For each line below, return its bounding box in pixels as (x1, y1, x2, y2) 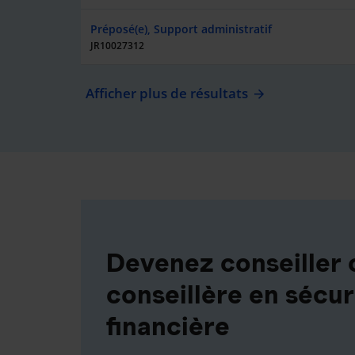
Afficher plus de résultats (86, 84, 248, 102)
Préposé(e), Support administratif (90, 21, 272, 36)
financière (106, 311, 230, 342)
